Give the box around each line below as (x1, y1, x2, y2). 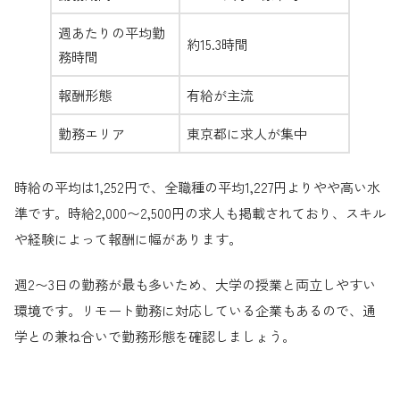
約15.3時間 (187, 35, 248, 54)
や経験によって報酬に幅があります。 (14, 229, 242, 248)
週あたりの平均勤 (58, 23, 165, 43)
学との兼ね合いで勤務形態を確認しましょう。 (14, 327, 296, 346)
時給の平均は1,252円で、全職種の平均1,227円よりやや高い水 (14, 177, 380, 196)
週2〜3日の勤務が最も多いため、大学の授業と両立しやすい (14, 275, 376, 295)
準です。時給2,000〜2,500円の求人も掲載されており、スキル (14, 203, 386, 222)
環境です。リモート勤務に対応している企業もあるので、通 (14, 301, 376, 321)
